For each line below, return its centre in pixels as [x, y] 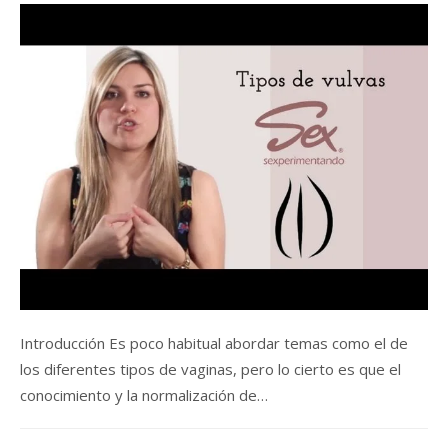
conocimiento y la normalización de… [144, 394]
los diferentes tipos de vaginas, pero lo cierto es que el [210, 368]
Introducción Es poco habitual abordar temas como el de [214, 342]
